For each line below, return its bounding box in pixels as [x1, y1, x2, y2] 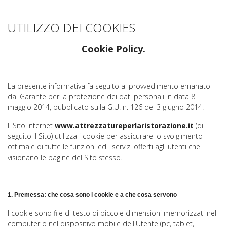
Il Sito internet [8, 121, 55, 130]
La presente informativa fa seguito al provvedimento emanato [8, 81, 210, 91]
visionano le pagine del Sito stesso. [8, 153, 122, 162]
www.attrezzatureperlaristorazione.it [55, 121, 194, 130]
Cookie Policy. [82, 43, 145, 55]
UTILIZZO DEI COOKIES [8, 19, 135, 36]
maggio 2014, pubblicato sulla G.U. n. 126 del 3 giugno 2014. [8, 102, 204, 112]
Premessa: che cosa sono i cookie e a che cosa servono [14, 191, 177, 198]
